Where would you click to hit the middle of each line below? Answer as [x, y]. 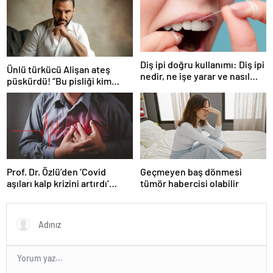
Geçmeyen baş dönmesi [191, 171]
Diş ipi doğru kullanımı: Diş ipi [202, 65]
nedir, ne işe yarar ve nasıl [195, 76]
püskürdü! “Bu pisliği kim [59, 81]
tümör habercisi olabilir [190, 183]
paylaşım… [163, 9]
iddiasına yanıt [37, 194]
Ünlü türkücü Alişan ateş [58, 69]
